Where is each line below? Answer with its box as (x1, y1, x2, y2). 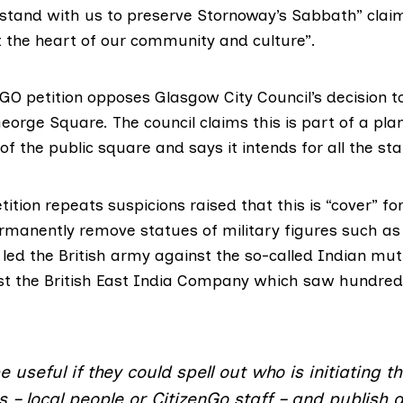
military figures (222, 219, 337, 239)
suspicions (108, 194, 185, 214)
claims (200, 112, 248, 132)
